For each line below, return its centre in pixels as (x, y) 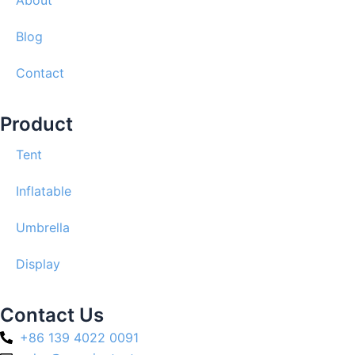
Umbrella (43, 227)
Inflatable (44, 191)
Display (38, 264)
